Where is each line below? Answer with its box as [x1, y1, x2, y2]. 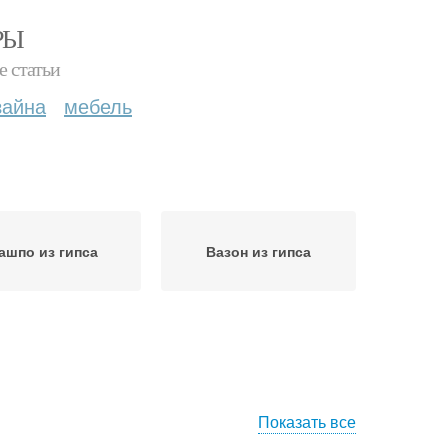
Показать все [258, 410, 356, 433]
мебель [64, 91, 132, 120]
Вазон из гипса [206, 241, 311, 261]
